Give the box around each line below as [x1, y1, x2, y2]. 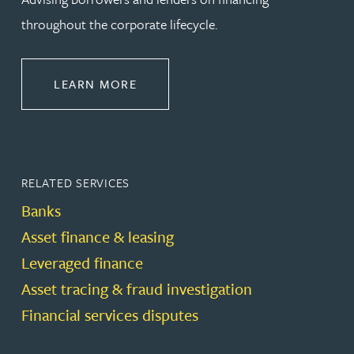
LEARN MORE [54, 74, 137, 92]
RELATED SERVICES [21, 173, 130, 191]
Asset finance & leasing [21, 224, 174, 248]
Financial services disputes [21, 303, 198, 326]
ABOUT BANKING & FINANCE [136, 73, 318, 92]
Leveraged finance [21, 250, 143, 274]
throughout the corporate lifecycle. [21, 13, 217, 34]
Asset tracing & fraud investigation [21, 277, 252, 300]
